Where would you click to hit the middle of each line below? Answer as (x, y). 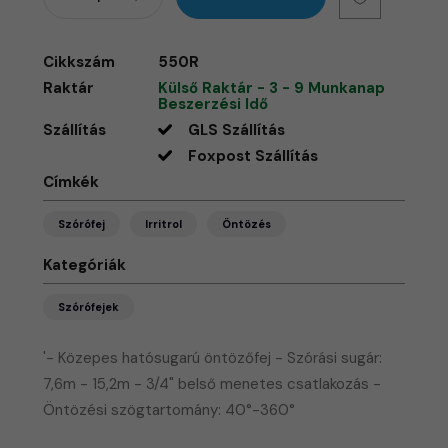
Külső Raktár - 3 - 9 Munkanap (272, 87)
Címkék (71, 181)
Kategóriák (85, 264)
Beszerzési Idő (213, 103)
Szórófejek (89, 306)
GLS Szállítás (237, 129)
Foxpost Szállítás (253, 155)
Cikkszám (79, 61)
